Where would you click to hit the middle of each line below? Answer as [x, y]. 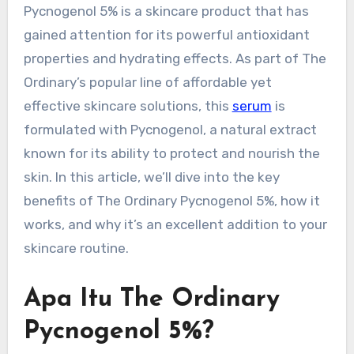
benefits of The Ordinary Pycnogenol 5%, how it [171, 200]
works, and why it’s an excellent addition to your [175, 224]
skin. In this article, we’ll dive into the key [151, 177]
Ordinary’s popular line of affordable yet [147, 82]
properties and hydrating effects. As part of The [175, 58]
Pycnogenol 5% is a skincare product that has [166, 11]
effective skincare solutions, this [128, 105]
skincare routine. [76, 248]
